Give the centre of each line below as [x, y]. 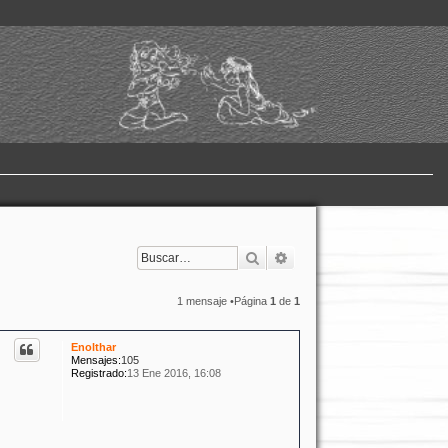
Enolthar [94, 346]
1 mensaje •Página [224, 300]
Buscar [282, 256]
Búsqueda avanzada [352, 256]
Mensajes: [96, 359]
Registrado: [99, 372]
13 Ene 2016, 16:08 [174, 372]
